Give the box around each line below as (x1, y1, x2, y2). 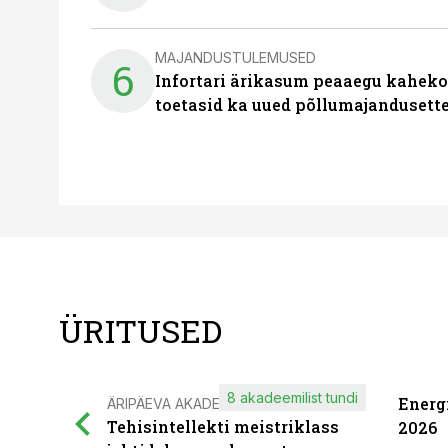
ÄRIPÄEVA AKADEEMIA (107, 395, 252, 412)
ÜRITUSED (59, 309, 222, 352)
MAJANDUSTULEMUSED (155, 48, 316, 66)
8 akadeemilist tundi (226, 389, 358, 406)
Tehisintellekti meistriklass (107, 416, 339, 437)
